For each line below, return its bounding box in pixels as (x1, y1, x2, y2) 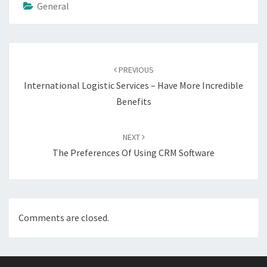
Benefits (116, 95, 151, 107)
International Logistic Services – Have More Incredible (24, 79, 243, 91)
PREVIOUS (116, 64, 154, 75)
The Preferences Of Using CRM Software (52, 147, 215, 159)
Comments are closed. (18, 212, 109, 224)
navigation (8, 57, 69, 73)
